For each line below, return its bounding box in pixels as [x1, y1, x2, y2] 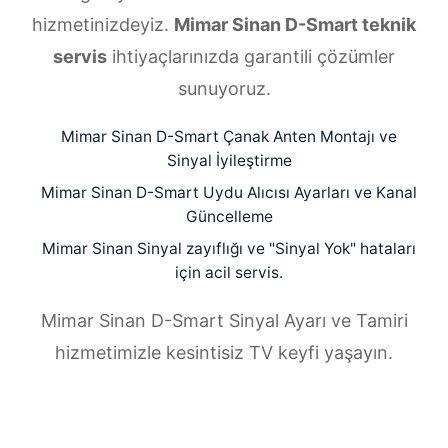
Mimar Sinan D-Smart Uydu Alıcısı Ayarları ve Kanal [41, 183, 417, 203]
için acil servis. [175, 263, 283, 283]
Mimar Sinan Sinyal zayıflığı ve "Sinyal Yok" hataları [42, 239, 416, 259]
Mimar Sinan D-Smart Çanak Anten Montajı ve [61, 127, 397, 147]
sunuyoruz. [177, 78, 271, 100]
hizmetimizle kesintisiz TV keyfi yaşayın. [55, 342, 393, 364]
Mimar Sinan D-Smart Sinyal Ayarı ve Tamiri [40, 310, 408, 332]
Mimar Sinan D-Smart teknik [174, 14, 416, 36]
